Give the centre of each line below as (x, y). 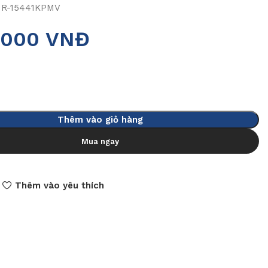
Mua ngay (100, 141)
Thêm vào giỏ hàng (100, 120)
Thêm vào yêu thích (59, 185)
